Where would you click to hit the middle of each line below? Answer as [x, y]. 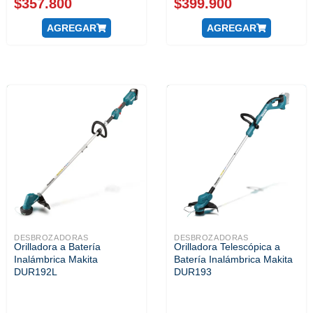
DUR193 [193, 271]
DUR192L [36, 271]
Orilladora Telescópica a [227, 246]
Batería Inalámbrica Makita [233, 259]
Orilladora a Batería [57, 246]
